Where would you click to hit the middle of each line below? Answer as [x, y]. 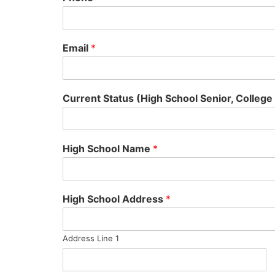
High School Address [114, 199]
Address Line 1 [91, 238]
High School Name [108, 149]
